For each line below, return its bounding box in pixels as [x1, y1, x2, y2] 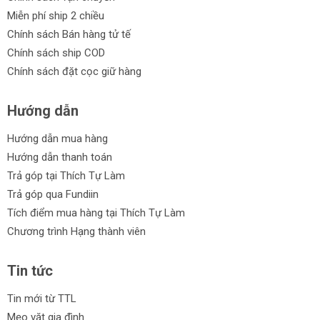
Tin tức [7, 262, 53, 279]
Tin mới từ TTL [7, 292, 76, 305]
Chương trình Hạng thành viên [7, 225, 146, 238]
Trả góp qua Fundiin [7, 188, 99, 201]
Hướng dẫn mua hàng [7, 132, 108, 145]
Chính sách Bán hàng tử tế [7, 28, 131, 41]
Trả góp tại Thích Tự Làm [7, 169, 125, 182]
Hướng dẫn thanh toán [7, 151, 112, 164]
